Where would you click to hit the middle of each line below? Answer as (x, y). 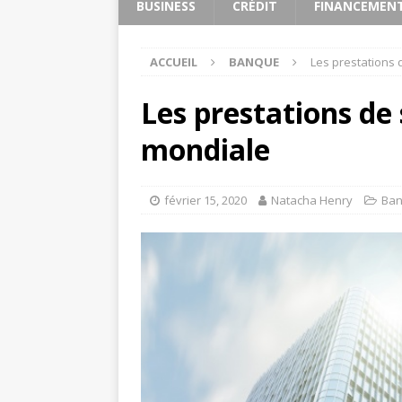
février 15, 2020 (205, 200)
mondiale (205, 149)
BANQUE (254, 62)
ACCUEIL (174, 62)
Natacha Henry (312, 200)
